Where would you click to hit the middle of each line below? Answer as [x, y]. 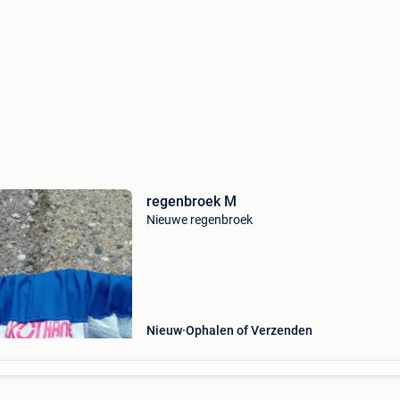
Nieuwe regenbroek [199, 220]
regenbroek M [191, 201]
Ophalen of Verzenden [249, 330]
